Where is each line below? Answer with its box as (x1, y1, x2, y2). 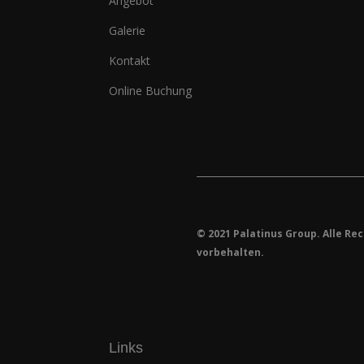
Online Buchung (109, 82, 193, 98)
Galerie (109, 22, 146, 38)
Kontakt (109, 52, 151, 68)
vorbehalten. (196, 245, 264, 259)
